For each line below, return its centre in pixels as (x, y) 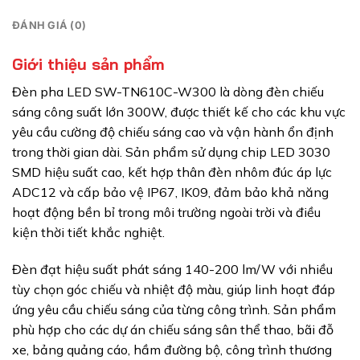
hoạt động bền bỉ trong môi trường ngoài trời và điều (166, 213)
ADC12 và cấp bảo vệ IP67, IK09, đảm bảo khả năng (170, 192)
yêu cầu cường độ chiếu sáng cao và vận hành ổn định (173, 132)
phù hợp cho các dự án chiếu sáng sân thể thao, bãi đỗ (173, 329)
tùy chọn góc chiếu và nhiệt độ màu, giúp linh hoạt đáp (174, 289)
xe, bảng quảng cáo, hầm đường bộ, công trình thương (172, 349)
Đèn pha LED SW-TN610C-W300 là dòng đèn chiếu (168, 92)
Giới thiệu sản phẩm (88, 65)
